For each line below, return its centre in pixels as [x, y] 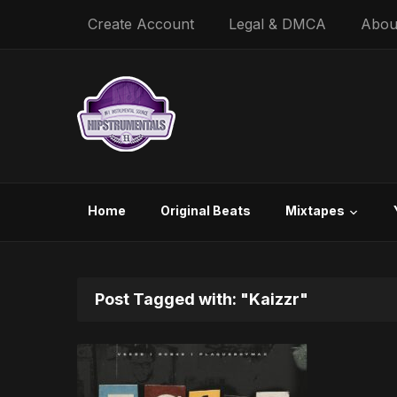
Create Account [141, 24]
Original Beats [206, 210]
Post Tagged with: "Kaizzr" [202, 299]
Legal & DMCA [277, 24]
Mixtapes [315, 210]
